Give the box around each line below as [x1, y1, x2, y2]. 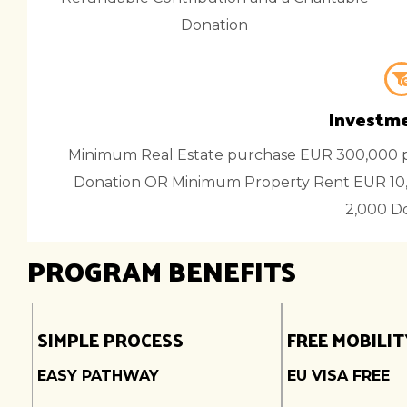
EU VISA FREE [286, 367, 390, 384]
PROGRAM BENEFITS [27, 245, 309, 295]
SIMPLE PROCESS [37, 323, 184, 356]
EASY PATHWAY [37, 367, 159, 384]
